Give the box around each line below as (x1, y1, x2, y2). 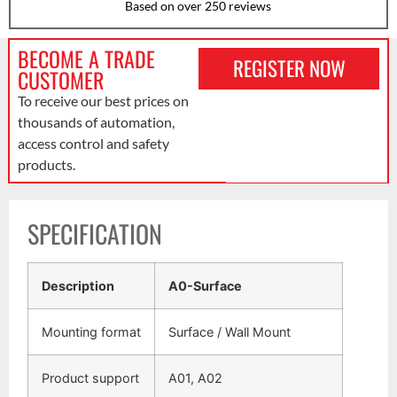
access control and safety (17, 134, 169, 152)
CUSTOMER (17, 63, 104, 96)
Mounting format (42, 324, 142, 340)
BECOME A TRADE (17, 42, 155, 74)
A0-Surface (168, 278, 243, 294)
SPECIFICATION (27, 215, 163, 253)
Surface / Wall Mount (168, 324, 292, 340)
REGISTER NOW (232, 52, 346, 83)
